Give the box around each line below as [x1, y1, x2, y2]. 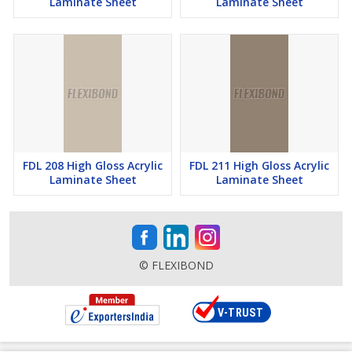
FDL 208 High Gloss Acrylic [23, 158, 163, 173]
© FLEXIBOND [138, 258, 214, 273]
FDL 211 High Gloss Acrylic [189, 158, 329, 173]
